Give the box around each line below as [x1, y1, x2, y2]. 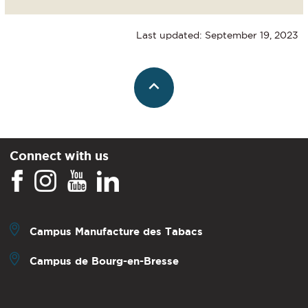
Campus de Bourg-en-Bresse [30, 254, 179, 267]
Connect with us [10, 148, 109, 162]
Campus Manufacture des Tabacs [30, 225, 203, 237]
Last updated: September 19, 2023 [136, 30, 298, 41]
